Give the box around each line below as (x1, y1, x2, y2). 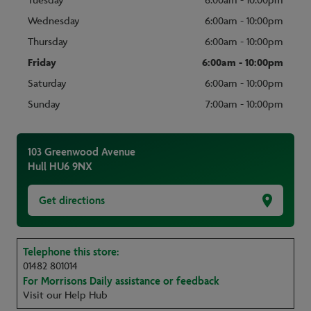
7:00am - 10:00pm (205, 97, 283, 112)
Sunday (28, 97, 60, 112)
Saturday (28, 76, 67, 91)
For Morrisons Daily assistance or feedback (23, 274, 219, 287)
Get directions (39, 194, 105, 207)
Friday (28, 56, 56, 70)
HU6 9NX (49, 160, 92, 173)
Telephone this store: (23, 245, 119, 258)
